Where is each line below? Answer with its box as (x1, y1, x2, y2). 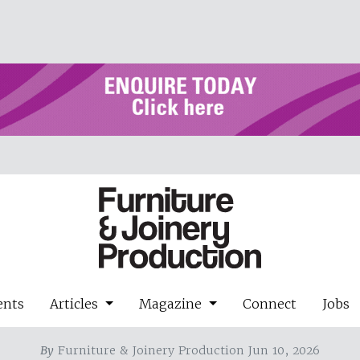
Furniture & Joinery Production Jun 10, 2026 (54, 342, 320, 358)
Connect (242, 295, 297, 312)
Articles (50, 295, 103, 312)
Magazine (139, 295, 206, 312)
